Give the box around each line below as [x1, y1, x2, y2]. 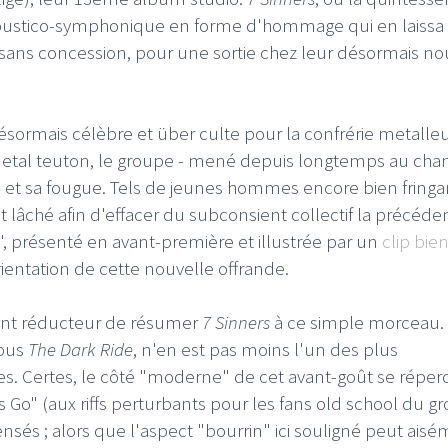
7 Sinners [202, 309, 270, 334]
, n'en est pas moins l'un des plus [133, 336, 398, 361]
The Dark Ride [28, 336, 133, 361]
